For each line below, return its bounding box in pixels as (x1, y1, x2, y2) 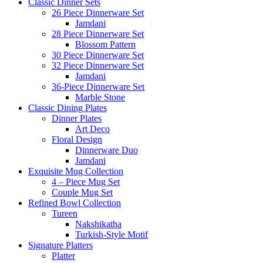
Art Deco (75, 124, 110, 134)
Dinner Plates (52, 113, 102, 124)
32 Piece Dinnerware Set (52, 60, 144, 71)
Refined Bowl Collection (28, 198, 121, 208)
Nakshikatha (75, 219, 122, 230)
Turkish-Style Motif (75, 230, 148, 240)
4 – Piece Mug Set (52, 177, 120, 187)
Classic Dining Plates (28, 103, 107, 113)
